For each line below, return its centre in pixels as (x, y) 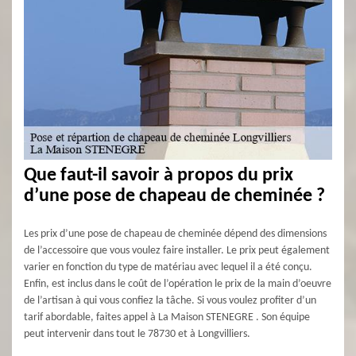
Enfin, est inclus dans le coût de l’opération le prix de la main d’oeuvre (178, 284)
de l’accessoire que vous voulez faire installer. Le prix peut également (177, 251)
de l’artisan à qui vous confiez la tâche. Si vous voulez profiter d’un (170, 301)
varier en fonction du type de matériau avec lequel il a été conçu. (168, 267)
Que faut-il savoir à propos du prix (159, 176)
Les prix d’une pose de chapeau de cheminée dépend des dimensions (175, 234)
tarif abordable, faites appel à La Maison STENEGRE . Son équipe (167, 317)
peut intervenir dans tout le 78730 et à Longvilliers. (137, 334)
